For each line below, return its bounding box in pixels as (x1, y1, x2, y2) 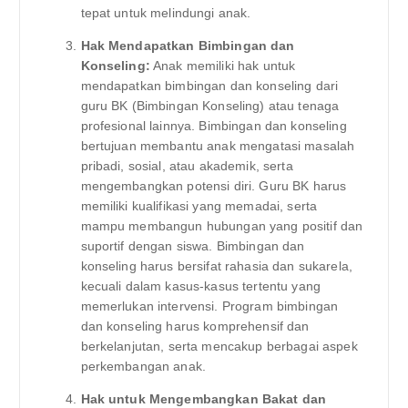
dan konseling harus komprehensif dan (80, 318, 310, 333)
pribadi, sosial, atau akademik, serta (80, 158, 293, 173)
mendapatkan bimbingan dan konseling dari (80, 77, 339, 93)
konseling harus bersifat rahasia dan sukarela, (80, 258, 352, 273)
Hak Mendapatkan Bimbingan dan (80, 37, 295, 53)
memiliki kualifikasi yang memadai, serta (80, 198, 318, 213)
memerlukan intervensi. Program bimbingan (80, 298, 339, 313)
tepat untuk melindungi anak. (80, 5, 251, 20)
